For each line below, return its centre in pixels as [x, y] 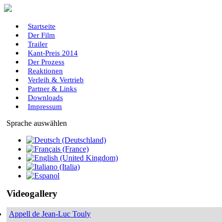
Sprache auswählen [37, 123]
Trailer [38, 44]
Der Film [41, 35]
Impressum [45, 107]
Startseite [42, 26]
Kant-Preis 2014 [53, 53]
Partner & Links [52, 89]
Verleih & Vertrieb [56, 80]
